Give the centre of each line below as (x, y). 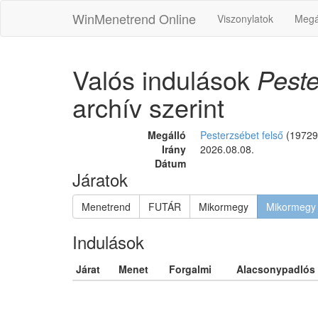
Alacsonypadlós (276, 269)
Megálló (167, 135)
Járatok (100, 179)
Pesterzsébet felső (242, 135)
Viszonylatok (245, 18)
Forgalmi (190, 269)
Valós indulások (165, 79)
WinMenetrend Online (134, 18)
